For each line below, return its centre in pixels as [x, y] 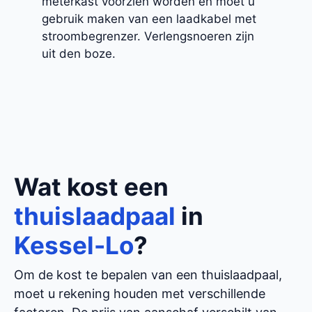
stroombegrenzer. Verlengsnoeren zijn [148, 36]
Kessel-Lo [74, 245]
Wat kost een [91, 187]
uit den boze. [79, 53]
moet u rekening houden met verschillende [140, 294]
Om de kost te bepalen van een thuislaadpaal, [148, 275]
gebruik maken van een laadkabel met [149, 18]
